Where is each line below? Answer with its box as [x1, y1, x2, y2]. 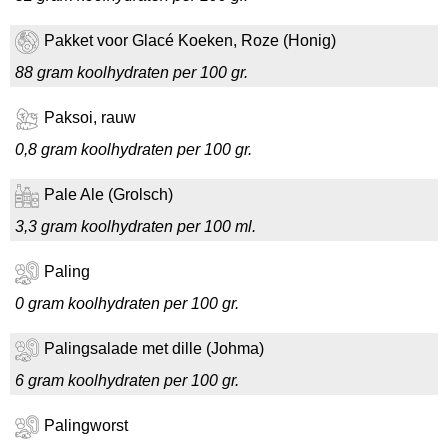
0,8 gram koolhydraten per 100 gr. [15, 141, 252, 158]
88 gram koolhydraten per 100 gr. [15, 64, 248, 81]
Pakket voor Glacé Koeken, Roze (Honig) [44, 32, 336, 50]
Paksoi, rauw [44, 109, 136, 127]
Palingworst [44, 417, 128, 435]
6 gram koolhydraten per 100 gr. [15, 372, 239, 389]
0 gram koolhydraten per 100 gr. [15, 295, 239, 312]
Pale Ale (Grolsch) [44, 186, 173, 204]
